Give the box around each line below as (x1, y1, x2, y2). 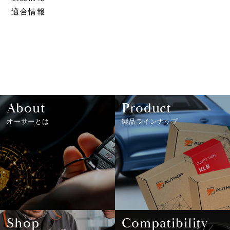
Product (122, 100, 172, 118)
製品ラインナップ (122, 117, 178, 125)
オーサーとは (7, 117, 49, 125)
